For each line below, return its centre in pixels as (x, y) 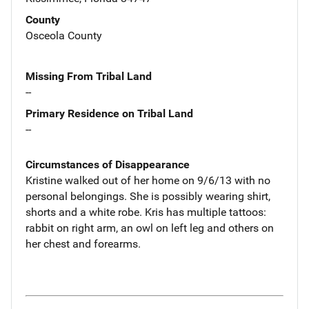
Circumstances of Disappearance (108, 164)
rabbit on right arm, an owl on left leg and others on (150, 228)
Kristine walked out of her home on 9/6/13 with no (148, 180)
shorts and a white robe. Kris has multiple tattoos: (146, 212)
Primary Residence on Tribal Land (109, 113)
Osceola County (64, 35)
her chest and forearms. (83, 243)
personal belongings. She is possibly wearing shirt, (148, 196)
